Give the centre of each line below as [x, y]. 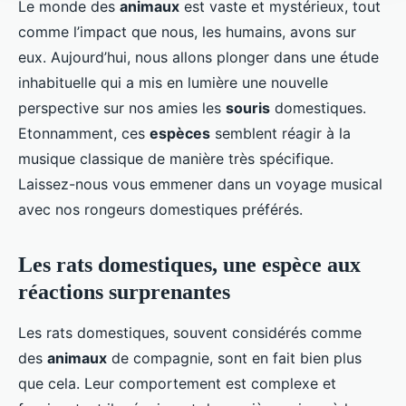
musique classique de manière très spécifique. [176, 159]
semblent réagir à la [280, 134]
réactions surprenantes [124, 292]
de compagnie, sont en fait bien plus [234, 358]
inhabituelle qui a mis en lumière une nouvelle [173, 83]
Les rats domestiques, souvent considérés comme [190, 333]
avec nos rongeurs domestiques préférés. [160, 210]
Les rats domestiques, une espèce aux [189, 265]
